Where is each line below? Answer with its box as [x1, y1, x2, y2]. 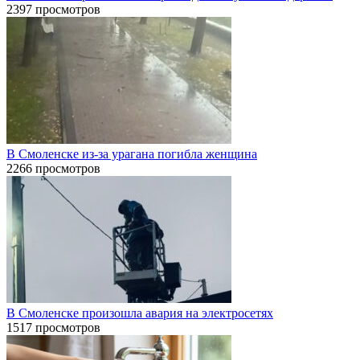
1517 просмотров [6, 320, 100, 334]
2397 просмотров [6, 2, 100, 16]
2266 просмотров [6, 161, 100, 175]
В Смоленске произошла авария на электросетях [6, 305, 273, 320]
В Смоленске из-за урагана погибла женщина [6, 146, 257, 161]
